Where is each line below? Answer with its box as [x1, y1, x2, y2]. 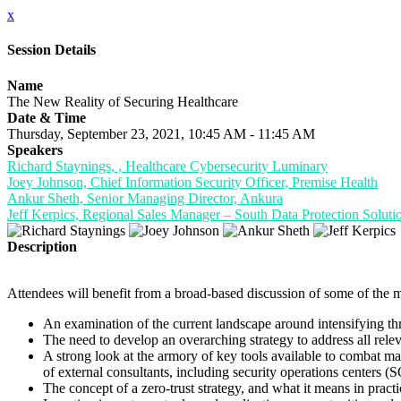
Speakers [7, 141, 63, 158]
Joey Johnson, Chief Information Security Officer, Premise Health [7, 174, 378, 190]
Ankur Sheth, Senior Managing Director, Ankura [7, 190, 283, 206]
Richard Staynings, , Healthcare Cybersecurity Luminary [7, 158, 328, 174]
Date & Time [7, 109, 86, 125]
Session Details [7, 42, 96, 58]
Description [7, 238, 77, 254]
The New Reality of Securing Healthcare [7, 93, 238, 109]
